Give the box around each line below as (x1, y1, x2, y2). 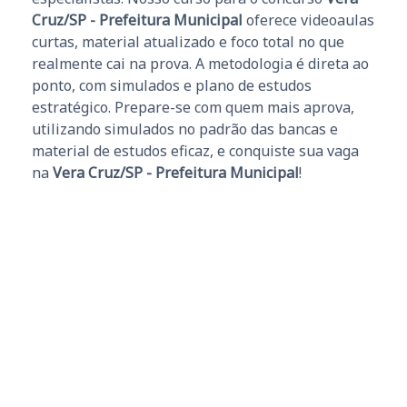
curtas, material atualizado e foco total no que (32, 32, 344, 53)
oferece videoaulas (243, 10, 374, 31)
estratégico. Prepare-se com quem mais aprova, (32, 97, 354, 118)
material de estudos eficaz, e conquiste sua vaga (32, 141, 359, 162)
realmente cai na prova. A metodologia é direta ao (32, 54, 369, 74)
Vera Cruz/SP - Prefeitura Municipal (53, 163, 299, 184)
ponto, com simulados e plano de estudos (32, 75, 312, 96)
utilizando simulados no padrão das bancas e (32, 119, 338, 140)
